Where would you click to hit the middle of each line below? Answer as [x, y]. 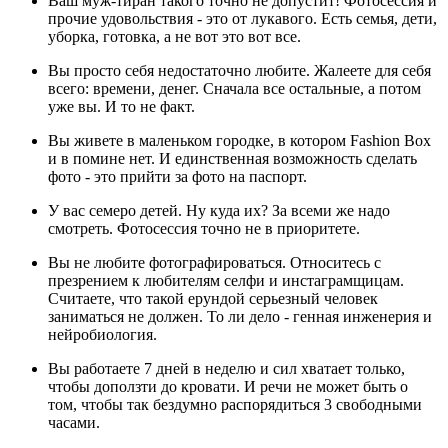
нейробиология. [102, 335]
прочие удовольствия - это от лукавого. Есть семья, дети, [242, 19]
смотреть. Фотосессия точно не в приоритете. [204, 229]
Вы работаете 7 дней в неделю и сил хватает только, [226, 369]
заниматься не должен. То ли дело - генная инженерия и [240, 317]
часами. [74, 423]
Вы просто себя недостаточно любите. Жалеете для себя [239, 71]
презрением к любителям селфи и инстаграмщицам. [226, 281]
